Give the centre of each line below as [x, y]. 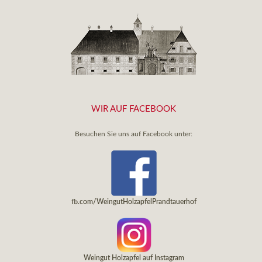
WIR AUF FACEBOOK [134, 109]
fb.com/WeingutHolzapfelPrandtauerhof [134, 202]
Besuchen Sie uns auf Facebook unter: [134, 134]
